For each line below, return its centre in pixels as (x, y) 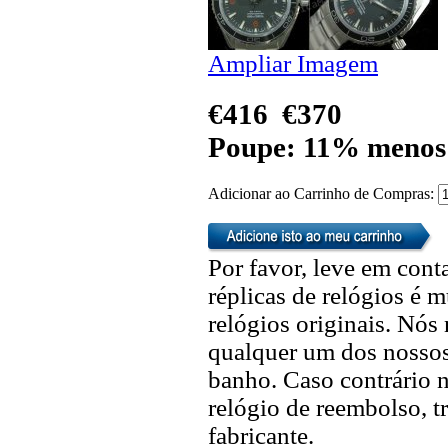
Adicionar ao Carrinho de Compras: (323, 193)
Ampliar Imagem (293, 63)
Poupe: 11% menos (327, 146)
